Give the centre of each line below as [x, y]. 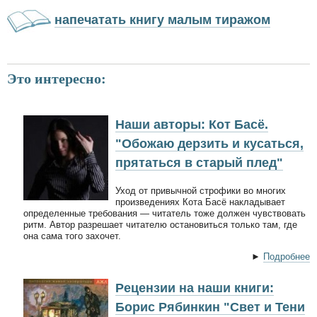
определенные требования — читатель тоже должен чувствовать [165, 213]
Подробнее [287, 256]
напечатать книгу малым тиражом [162, 20]
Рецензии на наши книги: [195, 288]
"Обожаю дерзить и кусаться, [209, 143]
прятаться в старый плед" [199, 162]
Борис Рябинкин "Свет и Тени [210, 307]
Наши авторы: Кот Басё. [192, 124]
